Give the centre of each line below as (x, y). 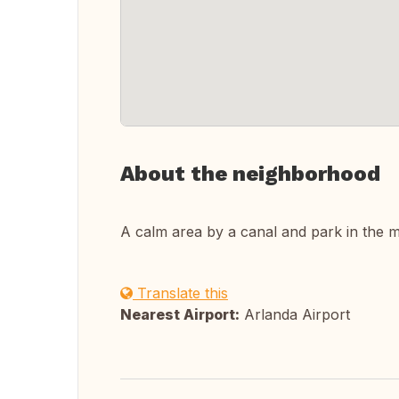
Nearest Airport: (180, 314)
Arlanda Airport (295, 314)
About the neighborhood (250, 174)
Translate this (180, 293)
